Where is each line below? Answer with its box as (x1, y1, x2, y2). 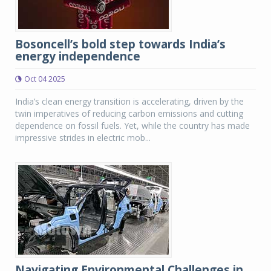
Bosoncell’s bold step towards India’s (15, 36, 226, 52)
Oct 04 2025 (24, 74, 65, 84)
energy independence (15, 48, 140, 64)
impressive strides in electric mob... (15, 132, 151, 143)
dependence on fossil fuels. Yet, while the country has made (15, 120, 250, 131)
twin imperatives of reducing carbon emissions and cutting (15, 108, 243, 119)
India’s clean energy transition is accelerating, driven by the (15, 96, 244, 107)
